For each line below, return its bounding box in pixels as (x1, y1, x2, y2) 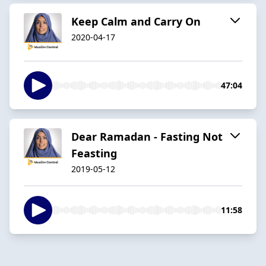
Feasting (71, 145, 117, 160)
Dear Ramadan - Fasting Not (71, 129, 223, 144)
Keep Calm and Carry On (71, 14, 201, 28)
